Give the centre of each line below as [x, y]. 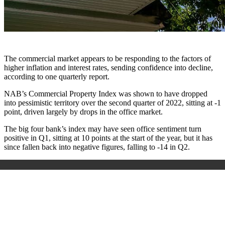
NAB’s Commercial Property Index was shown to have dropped [106, 94]
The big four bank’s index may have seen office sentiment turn [103, 129]
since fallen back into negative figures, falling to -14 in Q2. [97, 147]
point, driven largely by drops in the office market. [83, 112]
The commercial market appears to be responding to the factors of [107, 59]
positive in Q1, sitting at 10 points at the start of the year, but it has [108, 138]
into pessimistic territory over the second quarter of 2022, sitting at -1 [113, 103]
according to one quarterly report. [57, 77]
